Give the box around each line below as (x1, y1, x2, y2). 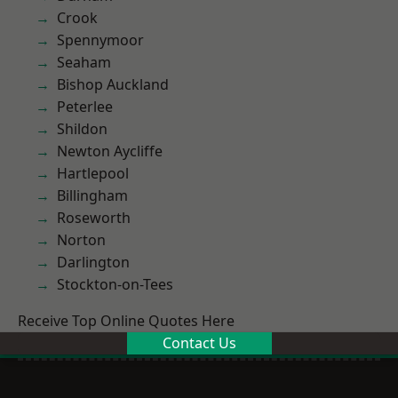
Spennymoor (57, 30, 144, 50)
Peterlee (57, 97, 113, 116)
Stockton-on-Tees (57, 275, 174, 294)
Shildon (57, 119, 107, 139)
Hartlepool (57, 163, 129, 183)
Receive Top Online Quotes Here (18, 311, 235, 330)
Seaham (57, 52, 111, 72)
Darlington (57, 252, 130, 272)
